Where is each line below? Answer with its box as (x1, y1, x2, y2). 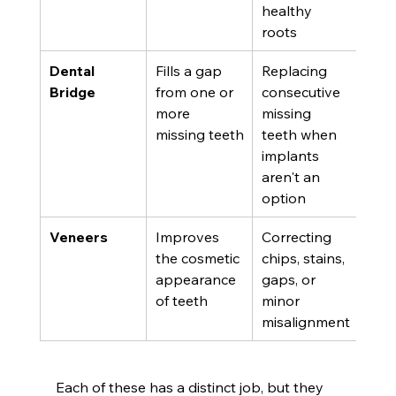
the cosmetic (155, 248, 243, 267)
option (261, 188, 306, 207)
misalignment (261, 312, 350, 331)
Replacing (261, 61, 331, 80)
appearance (155, 270, 240, 288)
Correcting (261, 227, 335, 246)
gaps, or (261, 270, 319, 288)
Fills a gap (155, 61, 225, 80)
